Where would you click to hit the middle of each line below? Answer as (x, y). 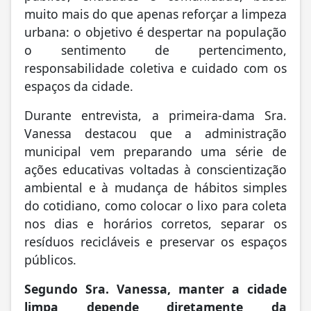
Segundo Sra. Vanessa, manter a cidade (155, 291)
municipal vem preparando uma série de (155, 153)
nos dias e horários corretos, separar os (155, 225)
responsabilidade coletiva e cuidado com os (155, 70)
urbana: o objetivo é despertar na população (155, 34)
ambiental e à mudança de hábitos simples (155, 189)
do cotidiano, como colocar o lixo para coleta (155, 207)
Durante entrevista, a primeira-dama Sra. (155, 117)
